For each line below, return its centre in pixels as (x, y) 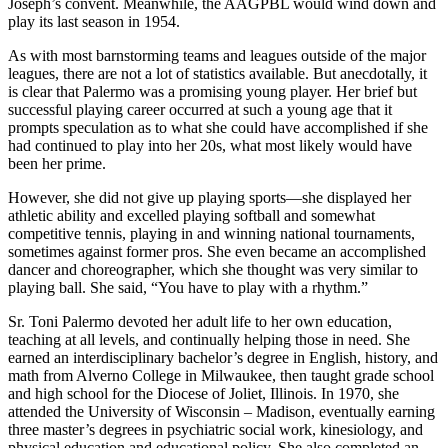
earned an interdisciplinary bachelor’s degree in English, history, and (223, 357)
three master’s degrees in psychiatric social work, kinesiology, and (215, 429)
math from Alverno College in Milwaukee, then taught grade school (221, 375)
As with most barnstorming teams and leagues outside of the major (217, 55)
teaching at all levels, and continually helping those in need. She (209, 339)
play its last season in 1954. (94, 21)
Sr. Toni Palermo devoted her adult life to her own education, (200, 321)
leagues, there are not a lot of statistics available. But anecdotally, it (217, 73)
